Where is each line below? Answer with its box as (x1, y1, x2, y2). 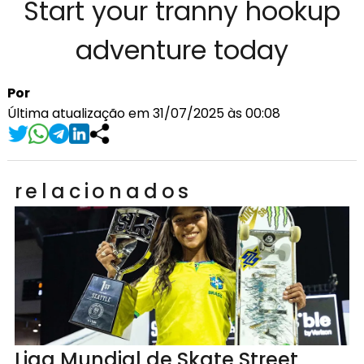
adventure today (76, 31, 288, 68)
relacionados (14, 177, 193, 205)
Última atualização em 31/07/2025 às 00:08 (6, 103, 280, 123)
